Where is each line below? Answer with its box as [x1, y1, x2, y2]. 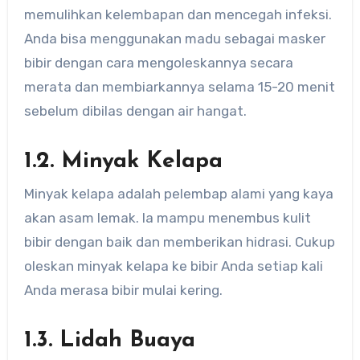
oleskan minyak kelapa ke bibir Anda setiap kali [23, 257, 323, 274]
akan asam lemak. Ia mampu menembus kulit [23, 209, 311, 226]
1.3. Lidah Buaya [23, 329, 195, 352]
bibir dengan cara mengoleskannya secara [23, 55, 293, 72]
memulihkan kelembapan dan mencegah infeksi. [23, 6, 332, 23]
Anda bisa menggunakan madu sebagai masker [23, 31, 325, 47]
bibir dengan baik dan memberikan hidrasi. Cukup [23, 233, 335, 250]
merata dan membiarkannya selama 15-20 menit [23, 79, 335, 96]
